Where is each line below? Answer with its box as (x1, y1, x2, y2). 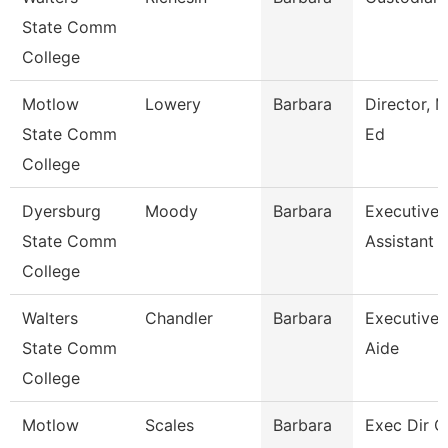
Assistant (365, 231, 434, 251)
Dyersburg (22, 201, 101, 221)
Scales (145, 415, 194, 435)
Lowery (145, 94, 201, 114)
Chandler (145, 308, 213, 328)
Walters (22, 308, 78, 328)
